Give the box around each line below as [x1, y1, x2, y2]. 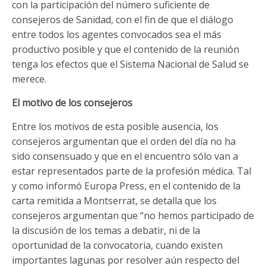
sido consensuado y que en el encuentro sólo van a [12, 149, 238, 163]
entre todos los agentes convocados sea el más [12, 27, 221, 41]
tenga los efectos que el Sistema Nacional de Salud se [12, 57, 249, 71]
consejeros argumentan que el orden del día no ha [12, 134, 236, 148]
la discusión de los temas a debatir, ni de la [12, 223, 200, 237]
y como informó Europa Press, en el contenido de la [12, 179, 240, 192]
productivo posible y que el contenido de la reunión [12, 42, 239, 56]
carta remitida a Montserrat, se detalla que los [12, 194, 217, 207]
